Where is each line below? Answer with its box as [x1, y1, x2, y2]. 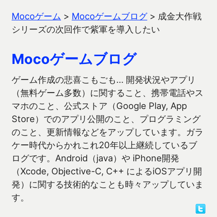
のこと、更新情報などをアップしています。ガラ [12, 126, 203, 137]
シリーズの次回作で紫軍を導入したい [12, 24, 160, 34]
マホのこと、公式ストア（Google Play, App [12, 100, 187, 111]
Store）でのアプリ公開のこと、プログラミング [12, 113, 201, 124]
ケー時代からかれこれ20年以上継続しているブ [12, 139, 197, 150]
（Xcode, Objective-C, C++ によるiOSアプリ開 [12, 166, 202, 176]
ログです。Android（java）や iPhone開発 [12, 153, 179, 163]
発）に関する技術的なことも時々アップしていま [12, 179, 203, 189]
